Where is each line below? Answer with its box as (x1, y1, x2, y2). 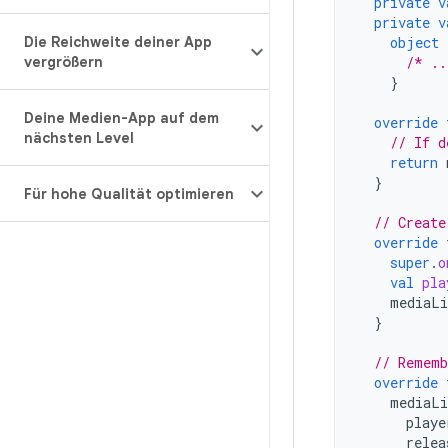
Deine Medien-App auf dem (24, 109, 219, 127)
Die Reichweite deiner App (24, 33, 212, 51)
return (390, 153, 438, 173)
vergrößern (24, 53, 103, 71)
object (390, 33, 439, 53)
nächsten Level (24, 129, 134, 147)
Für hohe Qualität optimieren (24, 185, 234, 203)
